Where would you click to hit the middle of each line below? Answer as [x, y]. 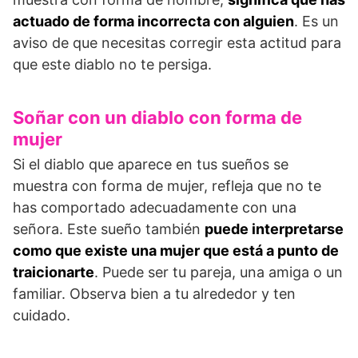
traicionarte [54, 272]
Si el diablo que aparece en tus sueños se [151, 164]
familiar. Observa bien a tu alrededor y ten [154, 293]
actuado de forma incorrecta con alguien [153, 21]
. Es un [316, 21]
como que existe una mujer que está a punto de [176, 250]
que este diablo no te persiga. [112, 64]
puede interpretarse [274, 229]
